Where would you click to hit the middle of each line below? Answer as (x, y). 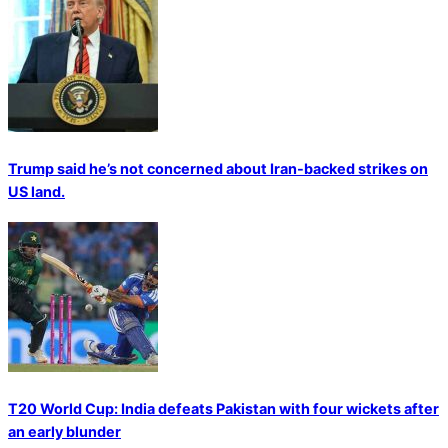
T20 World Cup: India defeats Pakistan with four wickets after (223, 409)
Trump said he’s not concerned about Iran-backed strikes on (218, 169)
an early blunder (64, 432)
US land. (36, 192)
